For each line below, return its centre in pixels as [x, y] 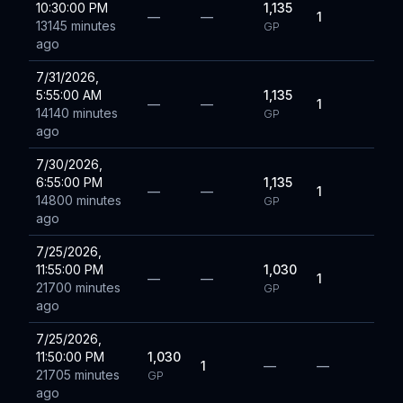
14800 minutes [79, 200]
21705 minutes [78, 375]
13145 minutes [76, 26]
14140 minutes [77, 113]
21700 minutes [78, 287]
